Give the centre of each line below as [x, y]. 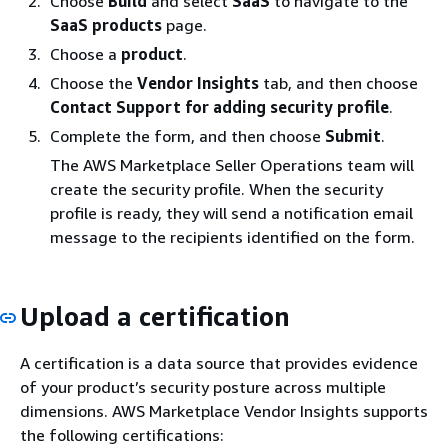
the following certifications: [122, 435]
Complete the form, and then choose [187, 135]
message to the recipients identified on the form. [232, 236]
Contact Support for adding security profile [219, 106]
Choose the [93, 82]
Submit [353, 135]
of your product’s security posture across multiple [203, 387]
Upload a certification [155, 316]
